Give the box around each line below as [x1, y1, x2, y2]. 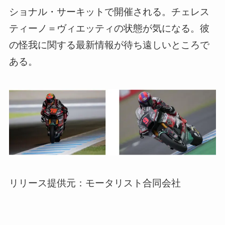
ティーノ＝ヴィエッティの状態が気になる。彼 [9, 23, 209, 34]
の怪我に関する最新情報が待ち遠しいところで [9, 40, 209, 51]
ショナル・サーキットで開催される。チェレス [9, 7, 209, 18]
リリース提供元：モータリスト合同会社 [9, 178, 181, 189]
